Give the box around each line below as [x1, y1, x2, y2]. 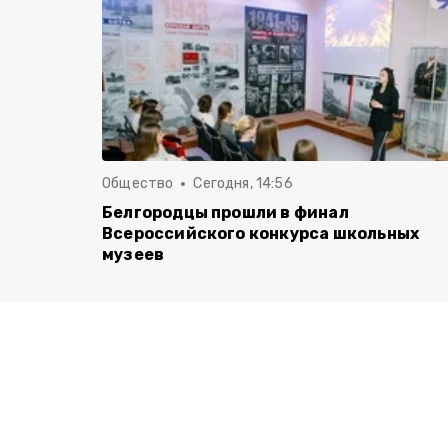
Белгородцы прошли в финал [102, 203, 349, 222]
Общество [102, 175, 174, 192]
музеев [102, 245, 165, 264]
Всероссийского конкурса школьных [102, 224, 420, 243]
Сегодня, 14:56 [193, 175, 293, 192]
